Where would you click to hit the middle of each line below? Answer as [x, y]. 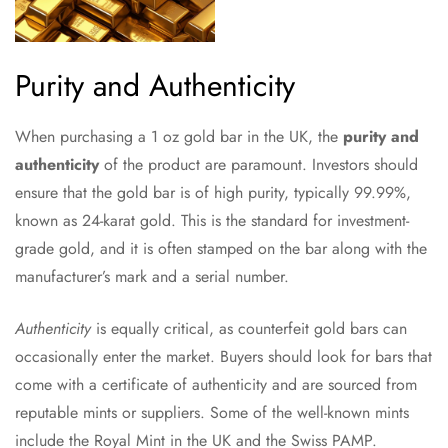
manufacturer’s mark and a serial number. [152, 277]
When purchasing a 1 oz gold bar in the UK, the [179, 137]
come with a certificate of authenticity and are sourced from [216, 385]
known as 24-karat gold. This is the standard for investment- [212, 221]
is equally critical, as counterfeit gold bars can [249, 329]
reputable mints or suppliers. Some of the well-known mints [212, 413]
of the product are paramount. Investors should [258, 165]
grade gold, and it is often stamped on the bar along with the [221, 249]
